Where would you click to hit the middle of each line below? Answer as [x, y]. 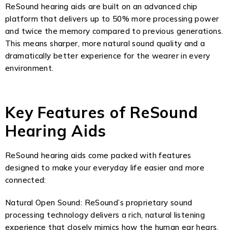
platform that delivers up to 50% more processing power [112, 19]
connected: [26, 180]
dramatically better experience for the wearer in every [108, 56]
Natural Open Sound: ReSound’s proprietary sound [99, 203]
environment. [30, 68]
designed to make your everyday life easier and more [105, 168]
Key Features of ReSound [102, 112]
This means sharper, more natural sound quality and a [105, 43]
